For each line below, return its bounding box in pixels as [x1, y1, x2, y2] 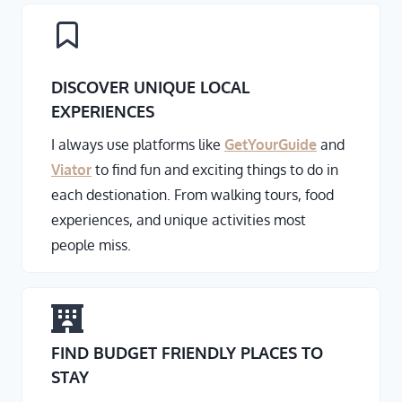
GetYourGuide [224, 135, 317, 154]
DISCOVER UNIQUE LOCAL [51, 77, 249, 98]
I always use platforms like [51, 135, 224, 154]
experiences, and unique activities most [51, 211, 306, 230]
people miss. [51, 236, 131, 255]
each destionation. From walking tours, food [51, 186, 334, 205]
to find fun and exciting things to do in [92, 161, 338, 179]
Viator [51, 161, 92, 179]
